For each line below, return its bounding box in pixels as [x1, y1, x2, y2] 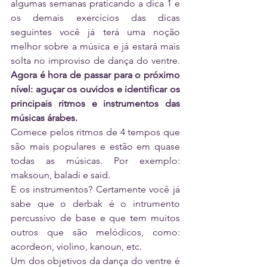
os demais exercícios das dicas [11, 12, 180, 24]
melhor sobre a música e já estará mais [11, 41, 180, 52]
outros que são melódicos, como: [11, 226, 180, 238]
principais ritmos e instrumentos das [11, 98, 180, 110]
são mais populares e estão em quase [11, 141, 180, 153]
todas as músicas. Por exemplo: [11, 155, 180, 167]
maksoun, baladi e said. [11, 169, 115, 181]
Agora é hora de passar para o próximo [11, 69, 180, 81]
